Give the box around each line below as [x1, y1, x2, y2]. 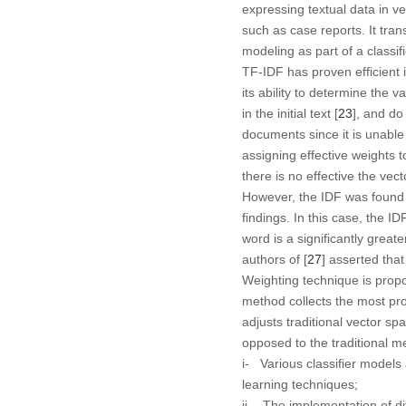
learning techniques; [241, 376, 358, 391]
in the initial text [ [241, 105, 338, 121]
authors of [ [241, 251, 307, 266]
